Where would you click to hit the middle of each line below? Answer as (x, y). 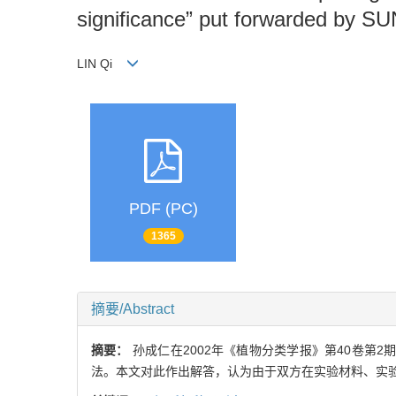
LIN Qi (102, 63)
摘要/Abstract (133, 308)
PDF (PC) (163, 208)
